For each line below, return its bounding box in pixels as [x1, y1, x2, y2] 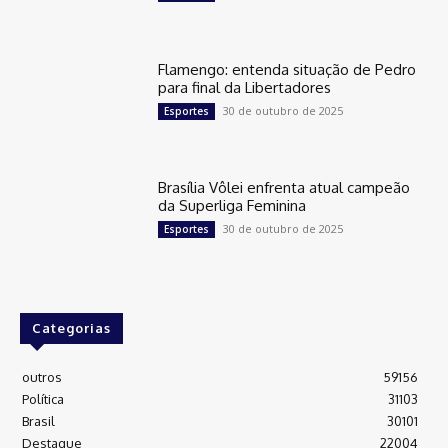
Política [22, 390, 64, 407]
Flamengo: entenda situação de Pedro [158, 59, 417, 79]
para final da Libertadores [158, 77, 332, 97]
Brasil [22, 412, 55, 429]
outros [22, 368, 62, 385]
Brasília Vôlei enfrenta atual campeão [158, 177, 411, 197]
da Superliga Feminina [158, 195, 307, 215]
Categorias [32, 319, 111, 336]
